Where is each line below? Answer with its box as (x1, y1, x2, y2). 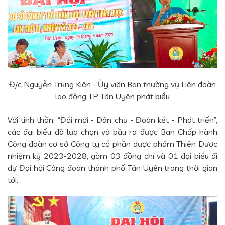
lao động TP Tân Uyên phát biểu (55, 91, 170, 102)
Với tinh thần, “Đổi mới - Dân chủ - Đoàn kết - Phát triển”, (8, 115, 217, 125)
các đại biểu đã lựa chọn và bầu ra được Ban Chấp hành (8, 127, 217, 137)
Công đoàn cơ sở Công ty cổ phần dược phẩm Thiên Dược (8, 139, 217, 149)
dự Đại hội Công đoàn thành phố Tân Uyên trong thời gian (8, 163, 217, 173)
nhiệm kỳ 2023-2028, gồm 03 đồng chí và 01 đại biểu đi (8, 151, 217, 161)
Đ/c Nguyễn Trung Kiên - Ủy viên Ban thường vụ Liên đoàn (9, 79, 216, 90)
